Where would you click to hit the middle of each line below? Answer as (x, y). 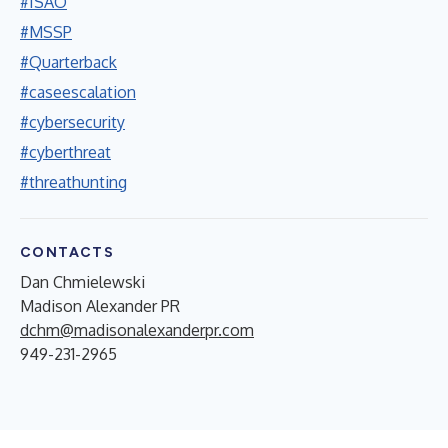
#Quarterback (68, 61)
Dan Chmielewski (82, 281)
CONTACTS (67, 252)
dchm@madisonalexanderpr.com (137, 329)
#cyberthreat (65, 151)
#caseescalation (78, 91)
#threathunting (73, 181)
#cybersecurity (72, 121)
